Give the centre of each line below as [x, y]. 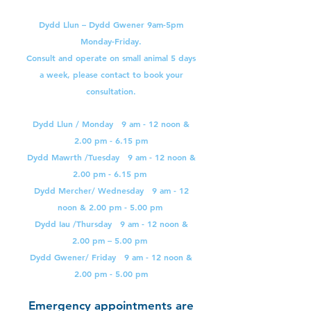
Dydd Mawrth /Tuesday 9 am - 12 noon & [111, 157]
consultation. [111, 91]
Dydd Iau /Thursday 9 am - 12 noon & [111, 224]
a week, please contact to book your [111, 74]
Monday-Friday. [111, 41]
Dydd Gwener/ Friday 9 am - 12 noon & [111, 257]
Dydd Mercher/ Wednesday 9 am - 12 [111, 190]
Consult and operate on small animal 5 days [111, 58]
